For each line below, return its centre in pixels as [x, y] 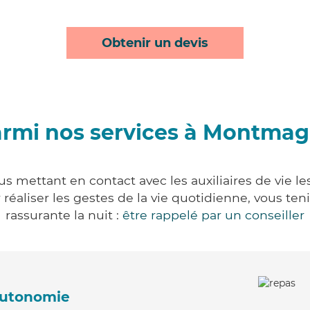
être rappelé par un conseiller [213, 215]
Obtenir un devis [155, 43]
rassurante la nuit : [64, 215]
